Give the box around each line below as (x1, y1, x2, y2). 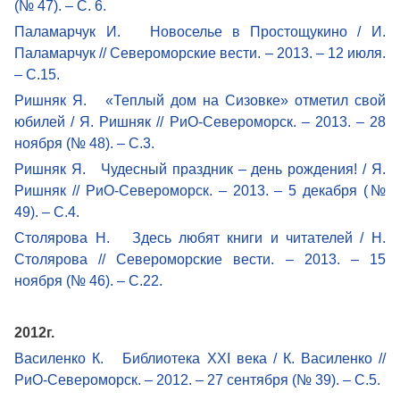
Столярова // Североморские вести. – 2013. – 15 (14, 251, 386, 267)
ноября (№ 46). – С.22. (14, 272, 163, 288)
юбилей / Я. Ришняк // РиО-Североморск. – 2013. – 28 (14, 113, 386, 129)
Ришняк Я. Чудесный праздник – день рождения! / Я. (14, 161, 386, 177)
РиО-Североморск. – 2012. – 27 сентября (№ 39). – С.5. (14, 371, 381, 387)
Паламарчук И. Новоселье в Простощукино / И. (14, 23, 386, 39)
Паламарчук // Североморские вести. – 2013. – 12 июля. (14, 45, 386, 61)
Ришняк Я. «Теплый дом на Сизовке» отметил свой (14, 92, 386, 108)
